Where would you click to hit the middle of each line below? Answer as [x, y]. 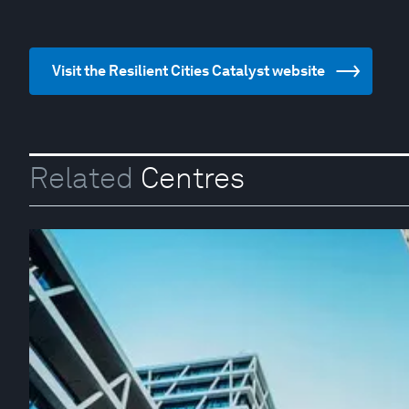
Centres [189, 178]
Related [81, 178]
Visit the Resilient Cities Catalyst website [189, 71]
